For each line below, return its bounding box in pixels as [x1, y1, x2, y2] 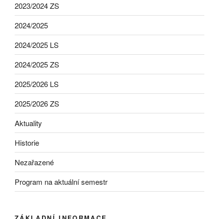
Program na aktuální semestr [15, 176, 108, 187]
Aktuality [15, 117, 42, 128]
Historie [15, 137, 39, 148]
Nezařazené [15, 156, 54, 167]
